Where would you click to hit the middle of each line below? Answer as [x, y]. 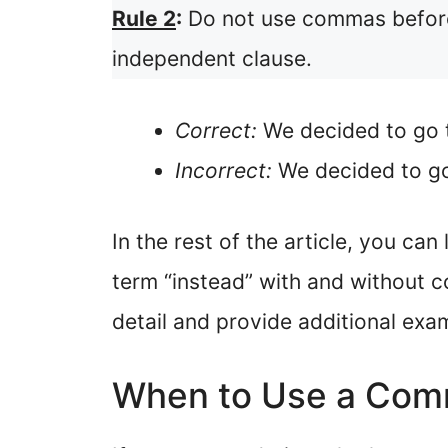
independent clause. [212, 59]
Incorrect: [223, 170]
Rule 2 [144, 19]
